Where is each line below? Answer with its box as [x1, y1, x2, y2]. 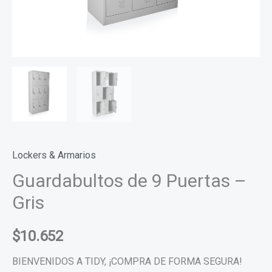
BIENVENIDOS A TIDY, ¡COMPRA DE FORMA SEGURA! [12, 255, 242, 267]
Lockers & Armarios [12, 149, 96, 161]
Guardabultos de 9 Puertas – [12, 170, 246, 191]
